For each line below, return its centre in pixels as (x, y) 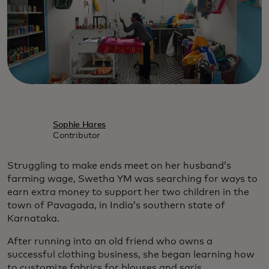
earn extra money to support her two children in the (128, 192)
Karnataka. (33, 218)
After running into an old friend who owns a (110, 241)
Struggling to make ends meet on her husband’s (119, 165)
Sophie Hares (79, 125)
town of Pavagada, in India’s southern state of (116, 205)
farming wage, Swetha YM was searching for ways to (132, 179)
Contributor (76, 135)
